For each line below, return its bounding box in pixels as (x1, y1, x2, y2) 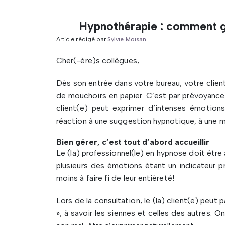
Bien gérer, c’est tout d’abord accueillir (56, 137, 209, 147)
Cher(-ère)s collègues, (56, 56, 139, 65)
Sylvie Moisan (107, 36, 146, 43)
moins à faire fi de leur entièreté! (56, 173, 174, 183)
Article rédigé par (56, 36, 108, 43)
